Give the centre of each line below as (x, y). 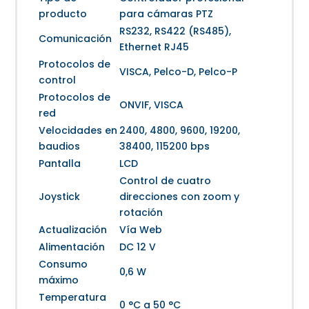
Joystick (60, 197)
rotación (141, 213)
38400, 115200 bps (165, 147)
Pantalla (60, 164)
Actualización (73, 230)
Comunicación (76, 39)
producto (63, 14)
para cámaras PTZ (167, 14)
